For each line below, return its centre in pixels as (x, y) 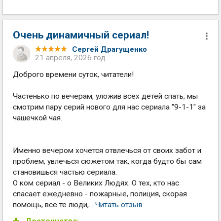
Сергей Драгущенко (110, 49)
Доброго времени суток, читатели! (73, 74)
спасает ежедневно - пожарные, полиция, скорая (100, 194)
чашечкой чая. (37, 118)
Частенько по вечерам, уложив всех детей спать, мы (106, 96)
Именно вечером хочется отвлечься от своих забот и (107, 150)
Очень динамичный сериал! (81, 35)
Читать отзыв (119, 205)
